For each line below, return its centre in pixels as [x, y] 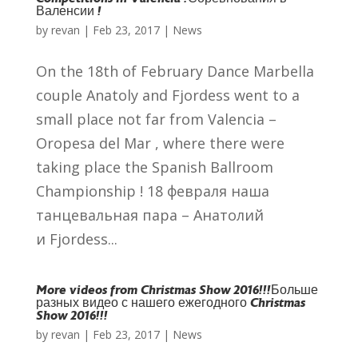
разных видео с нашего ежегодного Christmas [170, 304]
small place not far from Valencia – [156, 119]
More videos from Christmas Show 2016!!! [153, 291]
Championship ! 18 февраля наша [152, 191]
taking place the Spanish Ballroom [154, 167]
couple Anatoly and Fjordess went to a [167, 95]
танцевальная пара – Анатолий [149, 215]
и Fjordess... [76, 239]
